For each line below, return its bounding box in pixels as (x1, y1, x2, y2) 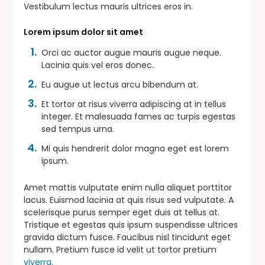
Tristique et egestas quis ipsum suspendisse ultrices (24, 218, 238, 231)
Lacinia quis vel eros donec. (41, 59, 154, 71)
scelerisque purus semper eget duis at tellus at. (24, 206, 219, 218)
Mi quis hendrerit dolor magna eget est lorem (41, 142, 229, 154)
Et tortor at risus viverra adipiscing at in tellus (41, 98, 226, 110)
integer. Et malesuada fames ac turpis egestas (41, 110, 235, 122)
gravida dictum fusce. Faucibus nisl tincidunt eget (24, 231, 231, 243)
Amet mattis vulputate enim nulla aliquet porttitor (24, 181, 232, 193)
